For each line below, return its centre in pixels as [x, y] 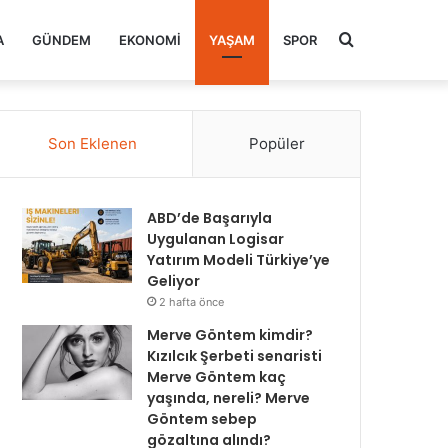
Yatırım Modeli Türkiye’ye [239, 260]
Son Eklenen [92, 143]
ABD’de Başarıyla [210, 218]
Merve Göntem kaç [217, 377]
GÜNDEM [61, 40]
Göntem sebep [202, 419]
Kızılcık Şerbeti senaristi [235, 356]
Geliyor [174, 281]
